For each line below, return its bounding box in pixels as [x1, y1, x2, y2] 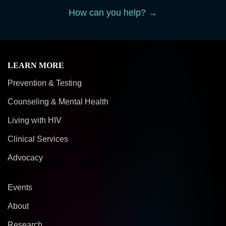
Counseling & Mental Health [8, 97, 108, 106]
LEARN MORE [8, 61, 64, 70]
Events [8, 183, 32, 192]
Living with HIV [8, 116, 62, 125]
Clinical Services [8, 135, 68, 143]
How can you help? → [69, 8, 157, 18]
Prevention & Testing [8, 79, 82, 87]
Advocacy [8, 153, 43, 162]
